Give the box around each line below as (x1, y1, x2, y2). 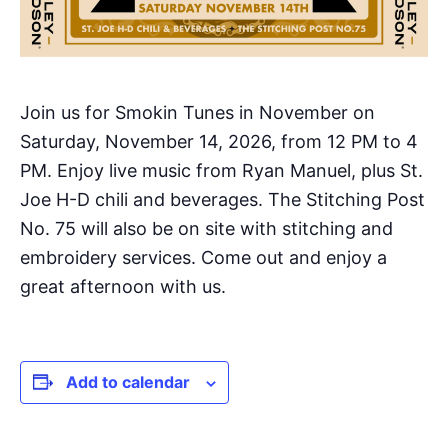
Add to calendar (66, 372, 190, 393)
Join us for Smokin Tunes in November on (20, 102, 375, 124)
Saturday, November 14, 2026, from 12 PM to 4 (20, 131, 418, 153)
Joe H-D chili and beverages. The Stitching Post (20, 189, 425, 211)
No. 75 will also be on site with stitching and (20, 218, 393, 240)
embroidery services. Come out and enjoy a (20, 247, 387, 269)
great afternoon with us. (20, 276, 226, 298)
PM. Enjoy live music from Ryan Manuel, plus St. (20, 160, 423, 182)
